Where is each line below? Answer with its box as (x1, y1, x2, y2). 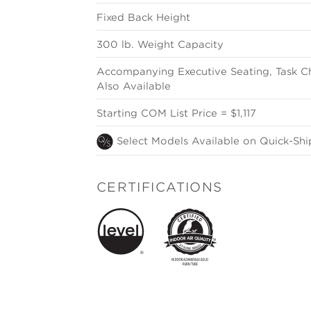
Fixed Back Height (96, 12, 190, 24)
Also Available (96, 81, 171, 92)
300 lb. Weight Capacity (96, 39, 224, 51)
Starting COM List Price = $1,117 (96, 108, 256, 119)
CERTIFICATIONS (96, 180, 223, 195)
